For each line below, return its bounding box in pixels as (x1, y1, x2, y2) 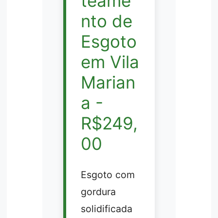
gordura (80, 185, 116, 198)
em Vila (80, 52, 139, 73)
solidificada (80, 202, 132, 215)
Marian (80, 72, 135, 93)
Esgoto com (80, 168, 135, 181)
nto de (80, 11, 132, 32)
